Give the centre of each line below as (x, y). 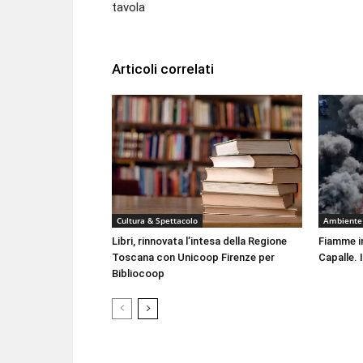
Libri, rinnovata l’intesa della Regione (199, 241)
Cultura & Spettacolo (157, 220)
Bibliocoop (138, 273)
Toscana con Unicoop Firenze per (193, 257)
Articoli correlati (163, 68)
